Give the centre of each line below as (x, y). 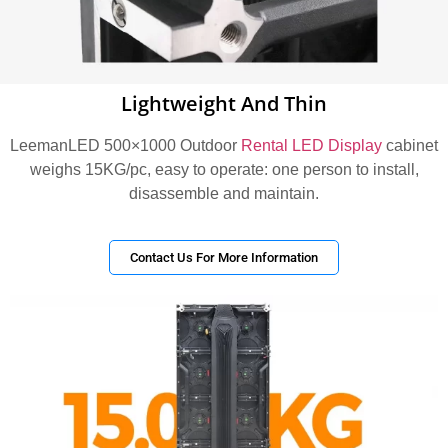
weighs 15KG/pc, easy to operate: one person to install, (224, 169)
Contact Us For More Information (224, 258)
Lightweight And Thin (224, 103)
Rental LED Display (311, 145)
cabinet (410, 145)
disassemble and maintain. (224, 193)
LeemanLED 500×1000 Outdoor (125, 145)
